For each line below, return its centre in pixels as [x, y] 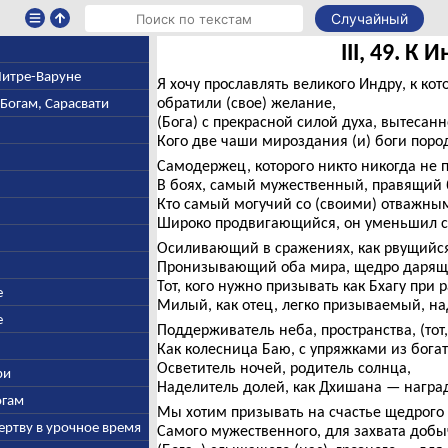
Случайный [369, 18]
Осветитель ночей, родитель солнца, [283, 367]
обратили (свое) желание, [246, 102]
